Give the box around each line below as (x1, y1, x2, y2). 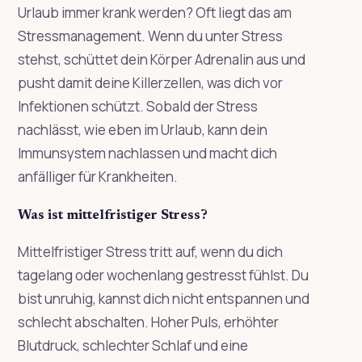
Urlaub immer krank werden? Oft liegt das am (17, 2, 292, 22)
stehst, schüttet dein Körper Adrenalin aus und (17, 49, 305, 69)
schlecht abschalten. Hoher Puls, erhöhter (17, 312, 279, 331)
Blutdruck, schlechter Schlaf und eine (17, 335, 248, 355)
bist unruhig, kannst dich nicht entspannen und (17, 288, 309, 308)
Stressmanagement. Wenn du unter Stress (17, 26, 283, 45)
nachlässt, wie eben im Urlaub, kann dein (17, 120, 267, 139)
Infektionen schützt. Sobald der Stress (17, 96, 258, 116)
